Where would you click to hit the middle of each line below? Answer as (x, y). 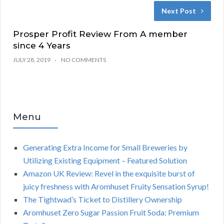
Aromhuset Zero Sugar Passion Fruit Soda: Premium (111, 212)
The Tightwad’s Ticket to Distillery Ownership (102, 199)
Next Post (179, 11)
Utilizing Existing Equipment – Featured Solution (105, 160)
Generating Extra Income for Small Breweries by (105, 147)
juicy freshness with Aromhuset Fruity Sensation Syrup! (116, 186)
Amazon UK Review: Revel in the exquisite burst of (109, 173)
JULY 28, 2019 (32, 60)
